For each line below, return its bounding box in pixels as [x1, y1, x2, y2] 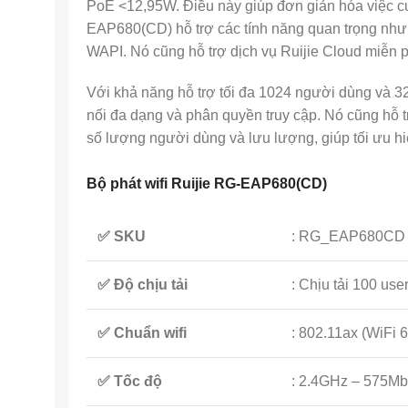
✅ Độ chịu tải [97, 277, 188, 292]
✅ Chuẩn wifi [97, 325, 187, 341]
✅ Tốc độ [97, 373, 162, 389]
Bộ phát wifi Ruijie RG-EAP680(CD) [87, 176, 327, 191]
